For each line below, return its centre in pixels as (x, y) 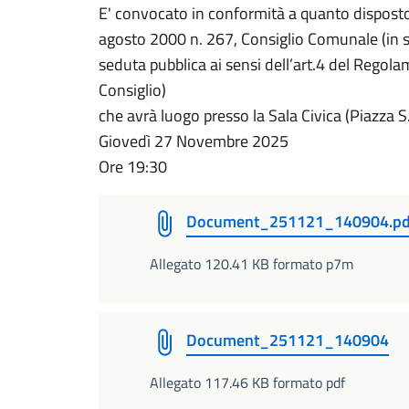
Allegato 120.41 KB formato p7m (252, 264)
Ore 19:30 (133, 167)
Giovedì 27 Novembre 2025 (194, 141)
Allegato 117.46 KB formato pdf (247, 383)
